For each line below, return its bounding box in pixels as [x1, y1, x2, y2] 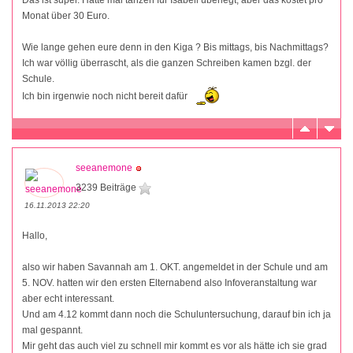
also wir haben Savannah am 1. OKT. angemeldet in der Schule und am [22, 262, 328, 273]
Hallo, [22, 230, 47, 242]
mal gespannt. [22, 325, 83, 336]
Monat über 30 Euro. [22, 10, 110, 22]
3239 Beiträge [76, 182, 139, 194]
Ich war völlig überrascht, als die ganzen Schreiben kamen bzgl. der [22, 58, 311, 69]
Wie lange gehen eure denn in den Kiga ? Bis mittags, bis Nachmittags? [22, 42, 329, 54]
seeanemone [76, 162, 132, 174]
